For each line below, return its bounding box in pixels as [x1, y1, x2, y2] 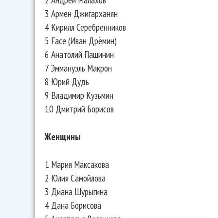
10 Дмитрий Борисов [45, 103, 114, 115]
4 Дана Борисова [45, 199, 101, 211]
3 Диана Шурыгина [45, 185, 108, 198]
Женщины [45, 130, 81, 143]
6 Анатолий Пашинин [45, 48, 114, 61]
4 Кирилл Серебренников [45, 21, 126, 34]
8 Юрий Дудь [45, 75, 89, 88]
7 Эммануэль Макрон [45, 62, 112, 74]
